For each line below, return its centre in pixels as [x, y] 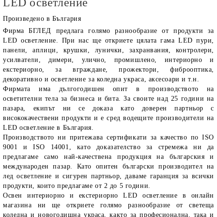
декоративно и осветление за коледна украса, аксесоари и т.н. [101, 79]
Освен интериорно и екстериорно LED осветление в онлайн [108, 195]
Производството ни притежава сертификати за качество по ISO [108, 137]
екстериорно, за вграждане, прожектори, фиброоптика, [108, 70]
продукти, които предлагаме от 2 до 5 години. [77, 186]
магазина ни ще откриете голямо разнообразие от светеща [108, 205]
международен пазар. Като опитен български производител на [108, 166]
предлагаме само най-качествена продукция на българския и [108, 157]
